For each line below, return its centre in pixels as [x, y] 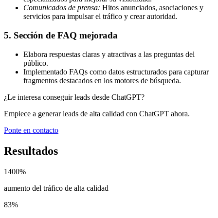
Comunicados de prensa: [62, 8]
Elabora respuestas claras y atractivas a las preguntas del [109, 54]
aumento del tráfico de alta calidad [56, 188]
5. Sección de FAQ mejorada [61, 36]
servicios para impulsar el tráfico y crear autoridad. [100, 17]
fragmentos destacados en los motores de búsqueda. [102, 80]
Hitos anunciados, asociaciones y [152, 8]
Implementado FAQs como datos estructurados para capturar [116, 72]
